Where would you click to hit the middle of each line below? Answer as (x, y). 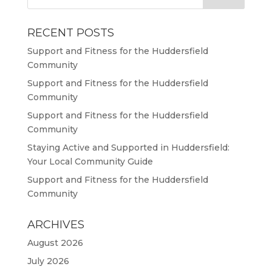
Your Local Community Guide (90, 161)
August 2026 (55, 243)
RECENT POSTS (70, 33)
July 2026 (48, 261)
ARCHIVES (56, 225)
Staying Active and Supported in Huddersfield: (128, 148)
